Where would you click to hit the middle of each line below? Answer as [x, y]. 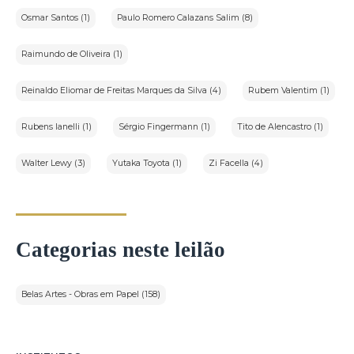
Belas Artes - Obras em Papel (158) [91, 295]
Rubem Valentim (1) [289, 91]
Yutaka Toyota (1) [147, 164]
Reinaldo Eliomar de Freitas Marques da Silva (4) [121, 91]
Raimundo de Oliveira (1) [72, 55]
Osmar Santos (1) [56, 18]
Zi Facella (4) [236, 164]
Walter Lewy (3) [53, 164]
